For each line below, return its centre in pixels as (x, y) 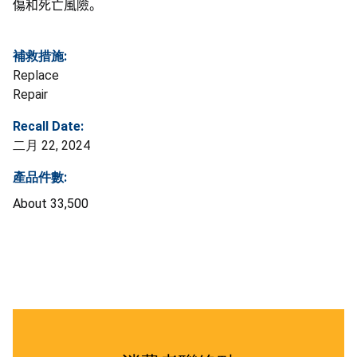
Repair (30, 95)
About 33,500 (51, 204)
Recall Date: (48, 127)
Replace (36, 76)
